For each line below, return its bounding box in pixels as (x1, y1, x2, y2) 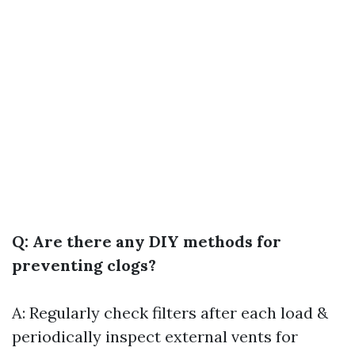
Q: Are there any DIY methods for (12, 231, 281, 251)
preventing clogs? (12, 255, 156, 275)
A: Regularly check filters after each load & (12, 303, 328, 323)
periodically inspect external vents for (12, 326, 298, 346)
